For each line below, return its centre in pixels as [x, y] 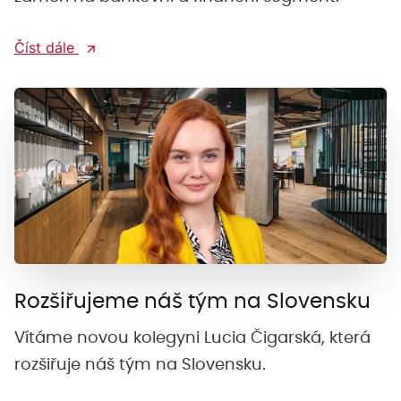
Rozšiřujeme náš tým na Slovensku [192, 303]
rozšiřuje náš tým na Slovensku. [140, 365]
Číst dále [47, 48]
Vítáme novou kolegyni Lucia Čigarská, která [192, 338]
